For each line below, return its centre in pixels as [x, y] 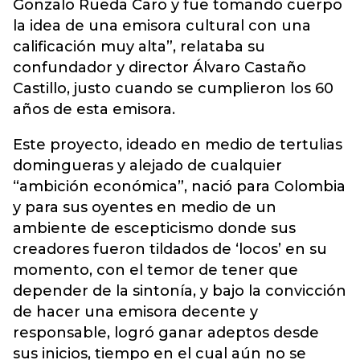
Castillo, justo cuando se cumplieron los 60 [173, 88]
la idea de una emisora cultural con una [162, 26]
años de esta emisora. [94, 109]
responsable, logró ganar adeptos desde [166, 333]
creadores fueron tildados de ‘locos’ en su [170, 249]
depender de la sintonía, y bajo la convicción [180, 291]
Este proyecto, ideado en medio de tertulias [178, 145]
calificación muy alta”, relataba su [139, 47]
